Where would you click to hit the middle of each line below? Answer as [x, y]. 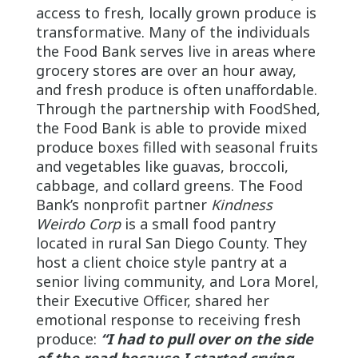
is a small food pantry [198, 224]
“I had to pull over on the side [207, 339]
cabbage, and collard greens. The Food [169, 186]
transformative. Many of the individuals [173, 32]
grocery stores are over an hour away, [166, 71]
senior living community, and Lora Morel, [177, 282]
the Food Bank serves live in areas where [175, 52]
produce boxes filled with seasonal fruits [177, 147]
